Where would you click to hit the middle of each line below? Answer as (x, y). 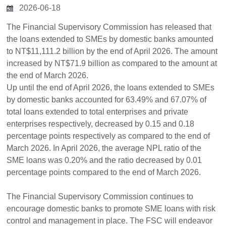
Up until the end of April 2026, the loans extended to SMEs (111, 88)
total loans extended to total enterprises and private (98, 112)
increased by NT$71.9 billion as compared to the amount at (112, 63)
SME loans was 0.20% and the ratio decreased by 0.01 (104, 160)
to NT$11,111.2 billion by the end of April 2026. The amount (112, 51)
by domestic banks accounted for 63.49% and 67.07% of (107, 100)
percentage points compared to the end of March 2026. (104, 172)
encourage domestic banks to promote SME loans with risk (111, 209)
